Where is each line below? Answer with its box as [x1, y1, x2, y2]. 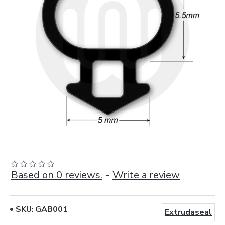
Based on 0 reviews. [11, 168, 102, 182]
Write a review [113, 168, 180, 182]
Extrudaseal [165, 207, 212, 218]
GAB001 [35, 204, 68, 215]
